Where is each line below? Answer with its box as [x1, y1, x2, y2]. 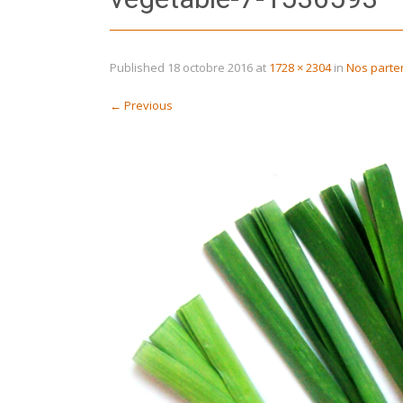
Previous [121, 96, 173, 113]
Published [110, 58, 167, 76]
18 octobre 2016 [167, 58, 253, 76]
